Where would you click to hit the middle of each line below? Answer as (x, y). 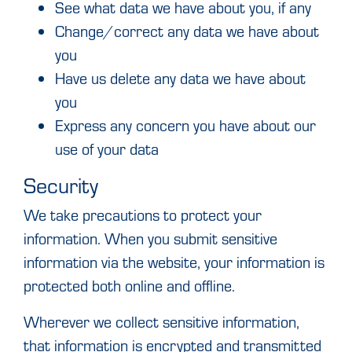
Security (61, 185)
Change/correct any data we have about (187, 31)
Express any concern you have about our (185, 125)
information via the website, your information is (174, 262)
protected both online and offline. (129, 285)
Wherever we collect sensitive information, (161, 321)
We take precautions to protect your (143, 214)
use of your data (107, 148)
